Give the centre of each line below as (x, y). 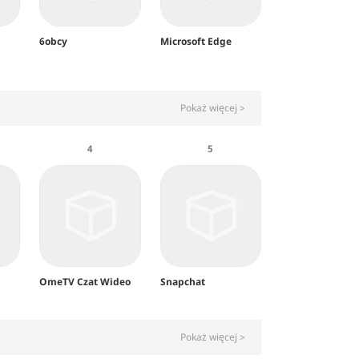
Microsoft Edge (196, 42)
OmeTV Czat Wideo (85, 281)
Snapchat (182, 281)
